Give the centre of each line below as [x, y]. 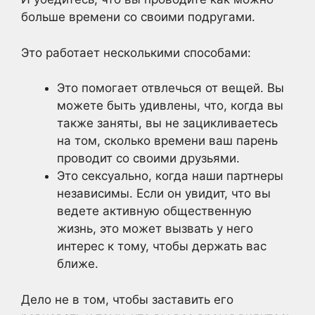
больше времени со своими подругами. [138, 17]
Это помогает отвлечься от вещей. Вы [171, 88]
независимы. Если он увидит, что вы [164, 193]
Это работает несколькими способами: [136, 52]
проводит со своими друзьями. [148, 158]
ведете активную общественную [154, 211]
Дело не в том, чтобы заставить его [127, 299]
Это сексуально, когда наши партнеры [170, 176]
